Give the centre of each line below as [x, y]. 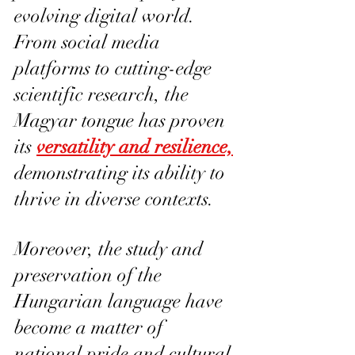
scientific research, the [104, 94]
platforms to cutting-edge [115, 68]
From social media [90, 42]
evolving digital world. [107, 15]
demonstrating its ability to [122, 172]
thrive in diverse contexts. [114, 198]
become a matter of [91, 327]
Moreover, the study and [111, 248]
